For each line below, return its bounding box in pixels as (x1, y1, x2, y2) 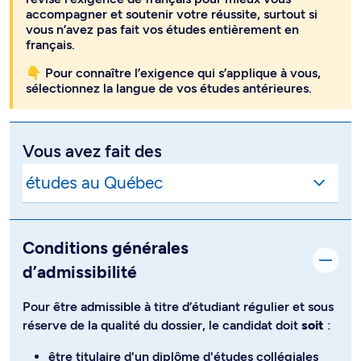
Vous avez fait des (23, 103, 162, 124)
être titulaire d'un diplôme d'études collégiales (48, 312, 318, 328)
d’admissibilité (23, 225, 137, 246)
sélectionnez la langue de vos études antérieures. (26, 43, 312, 59)
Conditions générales (23, 201, 189, 222)
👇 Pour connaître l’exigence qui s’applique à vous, (26, 27, 321, 44)
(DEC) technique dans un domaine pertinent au (48, 330, 322, 346)
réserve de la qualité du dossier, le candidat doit (23, 280, 301, 297)
